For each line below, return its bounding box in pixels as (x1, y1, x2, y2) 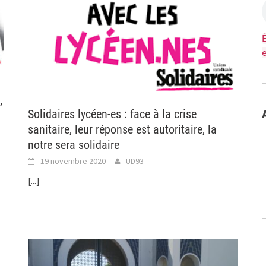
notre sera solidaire (28, 138, 120, 153)
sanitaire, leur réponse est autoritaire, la (28, 122, 217, 137)
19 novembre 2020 (40, 156, 106, 167)
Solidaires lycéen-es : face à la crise (28, 107, 197, 122)
